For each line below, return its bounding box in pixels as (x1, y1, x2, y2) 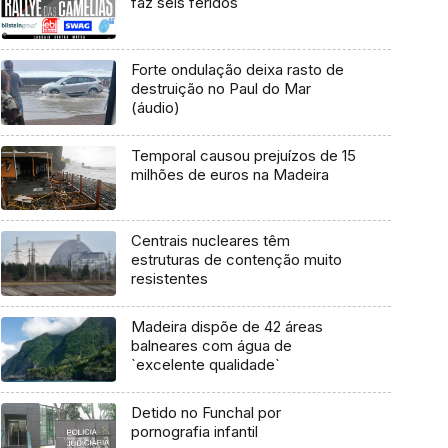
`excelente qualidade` (130, 355, 280, 375)
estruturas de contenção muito (130, 250, 342, 270)
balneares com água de (130, 336, 292, 356)
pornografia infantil (130, 421, 258, 441)
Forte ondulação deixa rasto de (130, 60, 344, 80)
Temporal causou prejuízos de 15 (130, 145, 356, 165)
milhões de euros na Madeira (130, 164, 329, 184)
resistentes (130, 269, 208, 289)
